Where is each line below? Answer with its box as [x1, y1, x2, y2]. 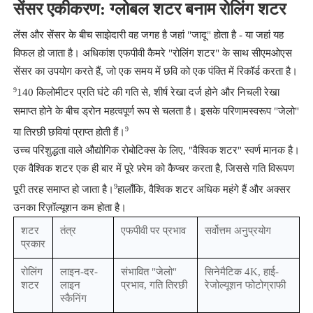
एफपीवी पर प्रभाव [120, 225, 186, 237]
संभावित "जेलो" [120, 266, 177, 278]
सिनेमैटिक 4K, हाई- [204, 266, 279, 278]
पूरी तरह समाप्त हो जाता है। [13, 184, 114, 196]
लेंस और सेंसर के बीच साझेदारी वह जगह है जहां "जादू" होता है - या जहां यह [13, 29, 284, 41]
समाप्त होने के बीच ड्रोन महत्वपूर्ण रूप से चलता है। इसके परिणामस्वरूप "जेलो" [13, 105, 299, 117]
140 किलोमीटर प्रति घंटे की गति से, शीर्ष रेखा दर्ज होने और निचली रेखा [16, 87, 279, 99]
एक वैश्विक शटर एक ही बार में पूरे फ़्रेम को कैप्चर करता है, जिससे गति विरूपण [13, 163, 294, 175]
